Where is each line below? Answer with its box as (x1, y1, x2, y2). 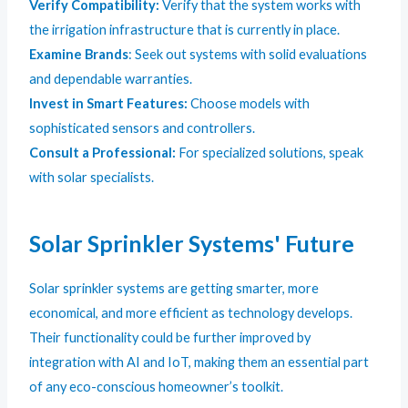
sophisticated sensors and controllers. (29, 119, 256, 136)
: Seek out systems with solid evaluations (128, 46, 368, 62)
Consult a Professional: (29, 144, 177, 160)
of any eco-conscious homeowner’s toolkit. (29, 379, 284, 395)
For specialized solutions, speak (176, 144, 364, 160)
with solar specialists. (29, 168, 155, 185)
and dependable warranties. (29, 70, 193, 87)
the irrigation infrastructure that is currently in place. (29, 21, 341, 37)
